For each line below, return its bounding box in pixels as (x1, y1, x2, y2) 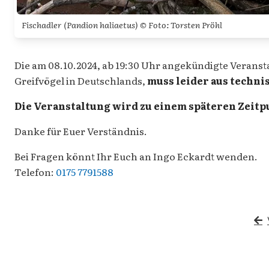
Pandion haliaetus (67, 18, 135, 31)
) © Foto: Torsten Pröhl (135, 18, 222, 31)
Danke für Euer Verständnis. (14, 123, 147, 138)
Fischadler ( (22, 18, 67, 31)
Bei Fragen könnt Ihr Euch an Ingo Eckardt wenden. (14, 148, 258, 163)
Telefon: (14, 164, 56, 179)
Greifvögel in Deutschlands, (14, 73, 147, 88)
